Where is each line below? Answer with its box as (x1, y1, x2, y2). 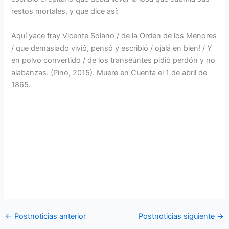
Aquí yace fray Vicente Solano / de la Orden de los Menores (11, 31, 217, 40)
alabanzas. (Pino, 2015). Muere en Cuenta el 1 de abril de (11, 67, 208, 77)
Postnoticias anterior (12, 211, 86, 221)
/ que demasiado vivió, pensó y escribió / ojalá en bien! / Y (11, 43, 213, 53)
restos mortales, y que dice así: (11, 7, 119, 16)
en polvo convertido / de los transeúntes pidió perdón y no (11, 55, 216, 65)
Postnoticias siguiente (139, 211, 217, 221)
